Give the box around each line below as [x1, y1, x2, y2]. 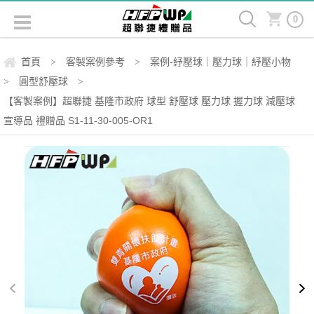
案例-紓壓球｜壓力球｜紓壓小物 [150, 56, 291, 67]
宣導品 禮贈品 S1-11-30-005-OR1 [4, 115, 153, 126]
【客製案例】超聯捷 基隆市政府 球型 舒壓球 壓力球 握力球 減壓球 [4, 95, 295, 107]
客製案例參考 [66, 56, 125, 67]
